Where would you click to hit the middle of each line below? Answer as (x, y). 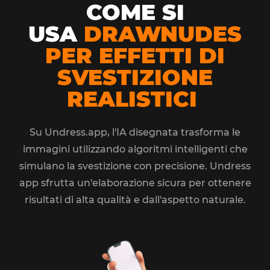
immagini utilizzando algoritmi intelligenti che (135, 149)
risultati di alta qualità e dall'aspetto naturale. (135, 200)
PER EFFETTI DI (135, 55)
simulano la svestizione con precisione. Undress (135, 166)
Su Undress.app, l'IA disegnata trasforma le (135, 132)
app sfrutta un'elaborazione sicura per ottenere (135, 183)
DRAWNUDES (163, 34)
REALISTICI (132, 99)
